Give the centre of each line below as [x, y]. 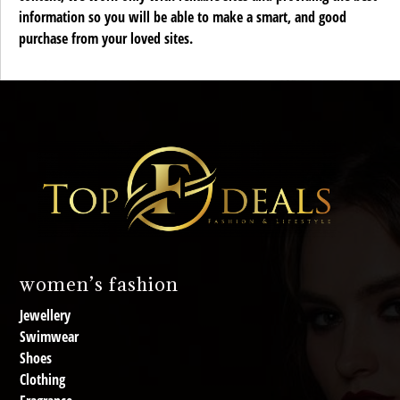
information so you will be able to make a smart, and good [183, 17]
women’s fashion [100, 285]
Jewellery [46, 316]
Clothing [43, 380]
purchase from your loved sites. [106, 39]
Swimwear [50, 337]
